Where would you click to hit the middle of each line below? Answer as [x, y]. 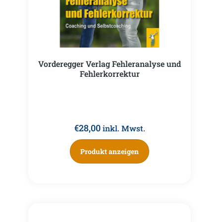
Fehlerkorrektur [110, 73]
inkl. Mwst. [124, 128]
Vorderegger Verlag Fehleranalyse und [110, 63]
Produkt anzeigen [110, 152]
